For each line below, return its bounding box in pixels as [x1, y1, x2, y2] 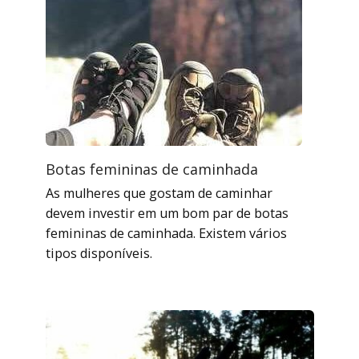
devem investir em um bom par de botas [45, 204, 288, 222]
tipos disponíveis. [45, 244, 152, 262]
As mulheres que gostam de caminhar [45, 184, 272, 202]
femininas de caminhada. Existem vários [45, 224, 287, 242]
